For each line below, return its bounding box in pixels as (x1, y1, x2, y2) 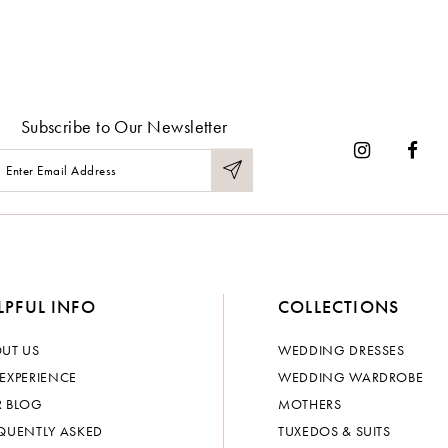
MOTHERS (278, 395, 342, 414)
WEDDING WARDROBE (278, 368, 424, 387)
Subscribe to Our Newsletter (20, 114, 228, 138)
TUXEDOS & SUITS (278, 422, 391, 441)
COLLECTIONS (278, 295, 400, 319)
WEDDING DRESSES (278, 341, 405, 360)
